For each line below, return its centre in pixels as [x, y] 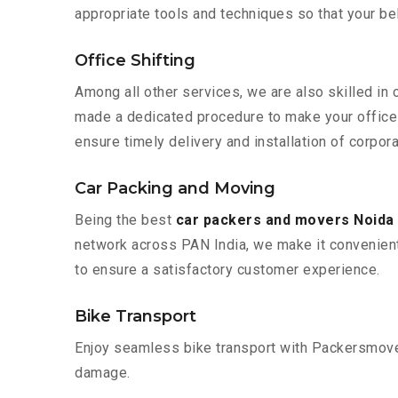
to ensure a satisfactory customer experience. [227, 270]
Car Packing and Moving [175, 189]
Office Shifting [135, 61]
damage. [103, 373]
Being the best [125, 220]
